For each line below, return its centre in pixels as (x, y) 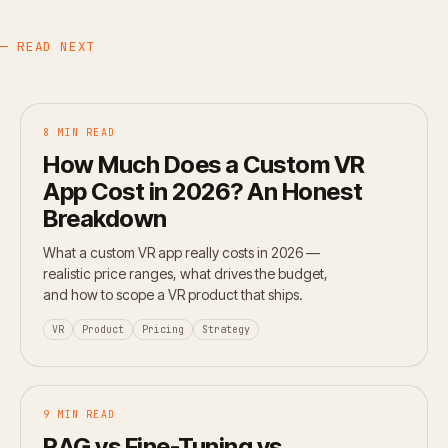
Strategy (226, 329)
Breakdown (105, 218)
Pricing (163, 329)
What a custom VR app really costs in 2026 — (181, 252)
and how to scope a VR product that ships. (173, 294)
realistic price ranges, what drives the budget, (185, 273)
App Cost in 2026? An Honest (203, 191)
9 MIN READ (79, 414)
